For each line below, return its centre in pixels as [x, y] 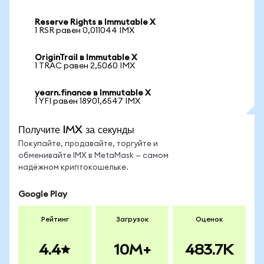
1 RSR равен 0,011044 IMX [85, 31]
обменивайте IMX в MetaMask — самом [93, 156]
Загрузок [132, 219]
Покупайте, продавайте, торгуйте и [88, 144]
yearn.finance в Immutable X [93, 93]
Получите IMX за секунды [76, 129]
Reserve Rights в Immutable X [95, 22]
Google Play [43, 194]
